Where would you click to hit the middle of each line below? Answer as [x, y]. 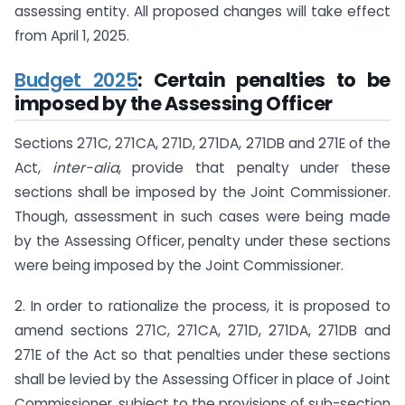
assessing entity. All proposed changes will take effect [202, 11]
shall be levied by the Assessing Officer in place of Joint [202, 379]
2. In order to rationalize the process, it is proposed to [202, 306]
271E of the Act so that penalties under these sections [202, 354]
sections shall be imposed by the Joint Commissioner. [202, 192]
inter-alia [85, 167]
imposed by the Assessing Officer [174, 104]
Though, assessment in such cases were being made [202, 216]
